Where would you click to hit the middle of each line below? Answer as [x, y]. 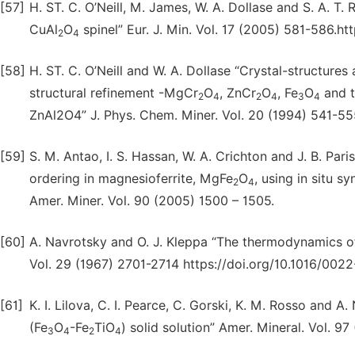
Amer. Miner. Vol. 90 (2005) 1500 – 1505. [152, 201]
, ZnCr [238, 93]
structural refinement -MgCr [114, 93]
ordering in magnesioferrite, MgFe [131, 179]
